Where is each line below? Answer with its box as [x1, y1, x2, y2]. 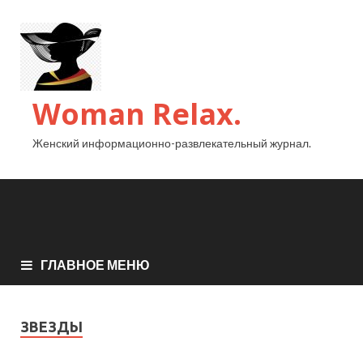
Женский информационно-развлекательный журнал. [32, 136, 311, 150]
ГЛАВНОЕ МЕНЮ [41, 257, 150, 273]
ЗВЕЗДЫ [20, 318, 83, 335]
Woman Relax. [32, 94, 241, 134]
